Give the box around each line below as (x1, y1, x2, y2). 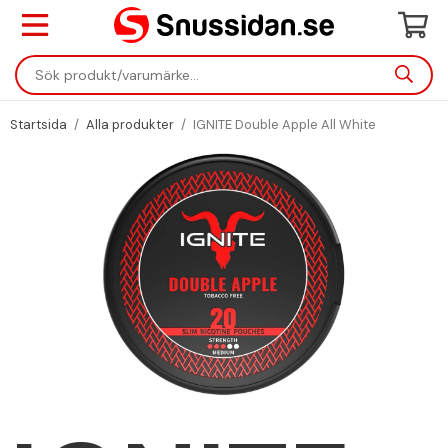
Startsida (10, 116, 67, 133)
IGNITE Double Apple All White (193, 116, 376, 133)
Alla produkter (86, 116, 174, 133)
